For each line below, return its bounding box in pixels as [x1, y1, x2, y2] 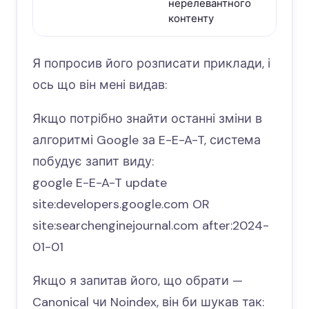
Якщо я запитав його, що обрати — [32, 272, 243, 289]
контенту [168, 12, 214, 26]
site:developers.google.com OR [32, 196, 210, 212]
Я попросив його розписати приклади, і [32, 55, 270, 72]
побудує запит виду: [32, 153, 154, 170]
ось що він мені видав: [32, 77, 167, 93]
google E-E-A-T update [32, 175, 167, 191]
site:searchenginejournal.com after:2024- [32, 217, 269, 234]
